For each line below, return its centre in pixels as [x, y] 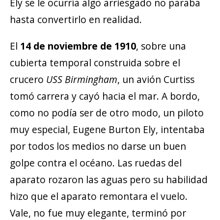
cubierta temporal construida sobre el [95, 62]
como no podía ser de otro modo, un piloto [107, 112]
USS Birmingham [82, 79]
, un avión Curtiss [156, 79]
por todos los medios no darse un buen [98, 146]
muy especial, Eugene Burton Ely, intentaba [107, 129]
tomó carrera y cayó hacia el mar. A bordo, [105, 96]
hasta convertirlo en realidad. [76, 19]
